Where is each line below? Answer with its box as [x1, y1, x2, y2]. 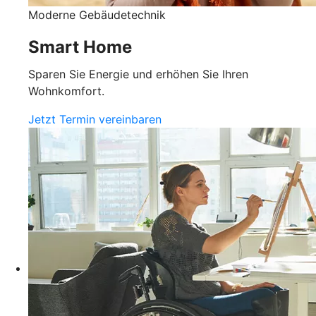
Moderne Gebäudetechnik [28, 8, 166, 23]
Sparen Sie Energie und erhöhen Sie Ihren [28, 67, 248, 82]
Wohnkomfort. [28, 84, 104, 99]
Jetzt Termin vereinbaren [28, 112, 162, 127]
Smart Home [28, 37, 132, 58]
